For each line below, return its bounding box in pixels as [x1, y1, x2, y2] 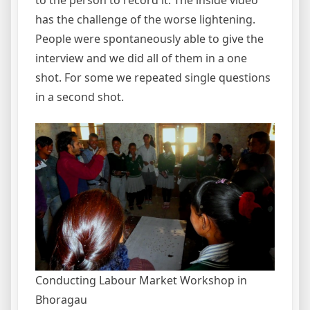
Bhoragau [35, 291, 87, 307]
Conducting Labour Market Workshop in [35, 272, 247, 288]
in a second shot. [35, 89, 124, 105]
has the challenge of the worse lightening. [35, 12, 255, 28]
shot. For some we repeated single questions [35, 70, 271, 86]
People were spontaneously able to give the [35, 31, 264, 47]
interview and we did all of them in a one [35, 51, 247, 66]
